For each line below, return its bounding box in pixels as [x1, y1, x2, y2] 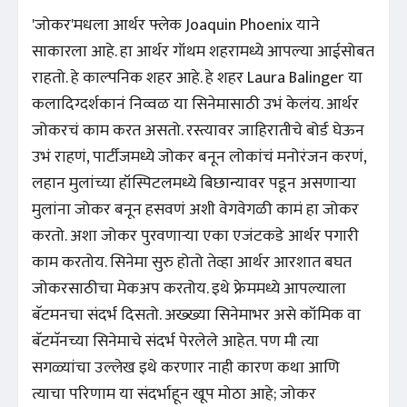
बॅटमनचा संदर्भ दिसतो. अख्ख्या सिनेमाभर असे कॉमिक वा [32, 301, 361, 329]
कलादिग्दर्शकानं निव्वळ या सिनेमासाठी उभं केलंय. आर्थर [32, 90, 359, 118]
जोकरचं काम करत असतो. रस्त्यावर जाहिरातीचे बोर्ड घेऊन [32, 116, 364, 144]
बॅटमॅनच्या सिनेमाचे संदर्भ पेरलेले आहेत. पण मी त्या [32, 327, 319, 355]
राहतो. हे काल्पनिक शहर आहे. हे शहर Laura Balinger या [32, 64, 362, 92]
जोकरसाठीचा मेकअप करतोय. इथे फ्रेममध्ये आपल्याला [32, 274, 346, 303]
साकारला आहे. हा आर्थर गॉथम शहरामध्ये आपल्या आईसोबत [32, 37, 374, 65]
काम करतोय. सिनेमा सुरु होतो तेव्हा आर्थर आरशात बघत [32, 248, 352, 276]
